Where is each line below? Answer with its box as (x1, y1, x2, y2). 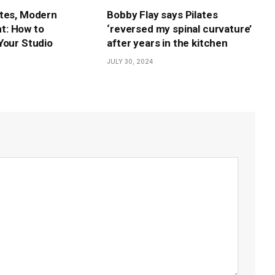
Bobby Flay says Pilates (107, 9, 218, 21)
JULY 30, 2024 (107, 58, 153, 66)
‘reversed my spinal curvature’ (107, 23, 252, 36)
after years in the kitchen (107, 37, 228, 50)
